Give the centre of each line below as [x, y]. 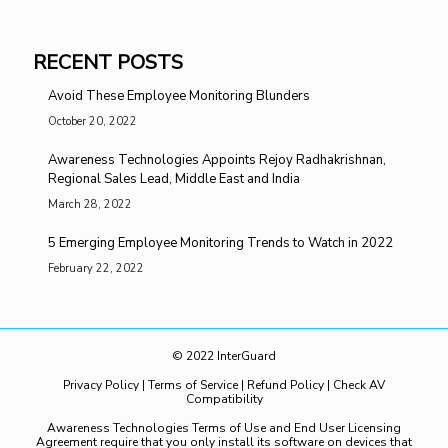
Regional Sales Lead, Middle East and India [175, 178]
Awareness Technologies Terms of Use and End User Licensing [224, 427]
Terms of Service [193, 384]
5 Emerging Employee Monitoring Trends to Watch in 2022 [220, 242]
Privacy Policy [102, 384]
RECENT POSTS [108, 62]
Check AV [359, 384]
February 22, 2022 [96, 268]
